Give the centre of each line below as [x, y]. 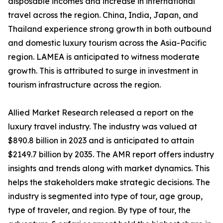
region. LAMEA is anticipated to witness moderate [104, 57]
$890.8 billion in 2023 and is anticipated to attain [101, 141]
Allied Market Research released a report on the [101, 113]
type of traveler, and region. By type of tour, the [99, 210]
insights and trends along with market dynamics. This [109, 168]
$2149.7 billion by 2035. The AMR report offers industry [111, 155]
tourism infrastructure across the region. [84, 85]
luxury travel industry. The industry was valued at [103, 127]
